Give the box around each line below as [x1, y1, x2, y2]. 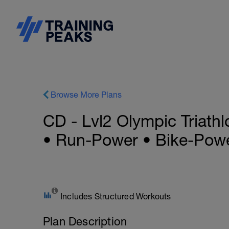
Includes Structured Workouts [60, 192, 171, 201]
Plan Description [43, 215, 127, 228]
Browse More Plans [51, 90, 122, 99]
